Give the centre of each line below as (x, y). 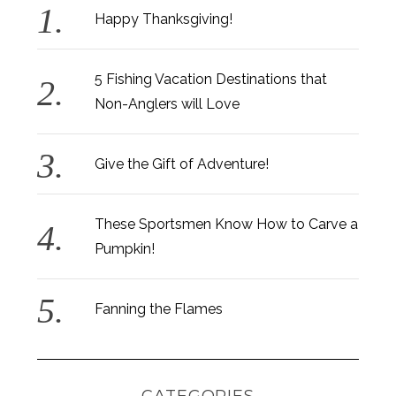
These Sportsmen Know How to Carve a (227, 224)
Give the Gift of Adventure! (182, 164)
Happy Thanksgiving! (164, 19)
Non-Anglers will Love (168, 103)
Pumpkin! (125, 248)
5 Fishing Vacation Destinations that (211, 79)
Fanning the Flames (159, 308)
